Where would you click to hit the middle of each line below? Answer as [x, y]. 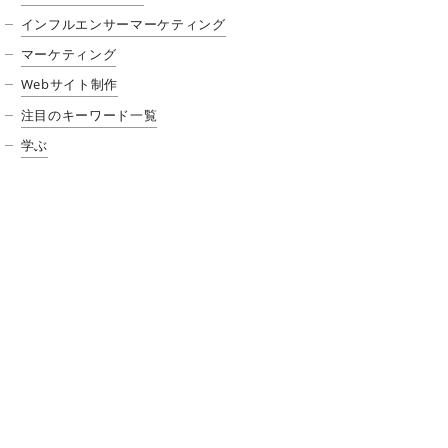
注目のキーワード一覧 [89, 114]
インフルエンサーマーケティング [123, 23]
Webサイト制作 [69, 84]
